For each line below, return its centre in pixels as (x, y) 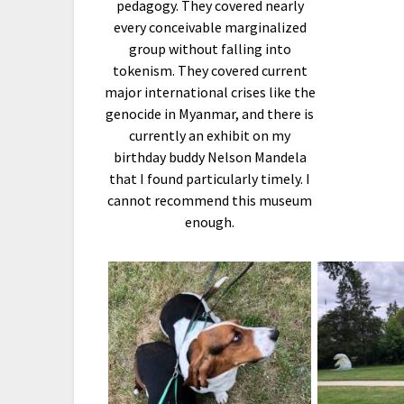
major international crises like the (210, 92)
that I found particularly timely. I (210, 179)
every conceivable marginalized (210, 28)
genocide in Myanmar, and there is (210, 114)
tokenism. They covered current (210, 71)
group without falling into (210, 49)
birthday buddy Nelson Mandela (210, 157)
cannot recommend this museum (210, 201)
